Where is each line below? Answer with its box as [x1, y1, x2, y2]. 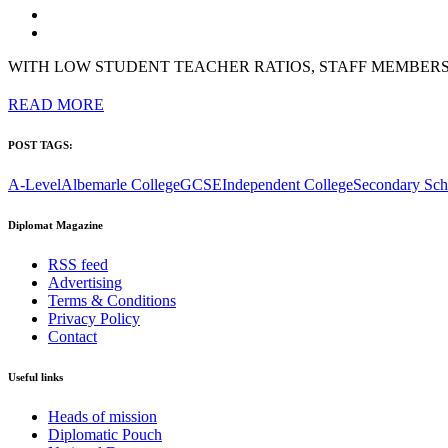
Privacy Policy [48, 309, 140, 327]
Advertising [48, 273, 122, 291]
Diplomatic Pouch [48, 425, 162, 443]
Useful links [8, 370, 63, 383]
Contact [48, 327, 97, 345]
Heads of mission [48, 407, 157, 425]
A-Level [8, 175, 61, 193]
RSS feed [48, 255, 108, 273]
